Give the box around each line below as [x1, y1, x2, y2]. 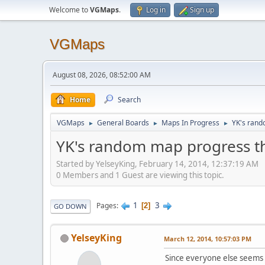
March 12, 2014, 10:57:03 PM [164, 234, 251, 243]
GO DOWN [54, 201, 87, 211]
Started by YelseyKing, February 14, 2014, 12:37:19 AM [56, 158, 258, 169]
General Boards [97, 118, 149, 128]
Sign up [190, 5, 214, 15]
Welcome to [49, 5, 90, 15]
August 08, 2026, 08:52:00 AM [53, 70, 151, 80]
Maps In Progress [161, 118, 219, 128]
